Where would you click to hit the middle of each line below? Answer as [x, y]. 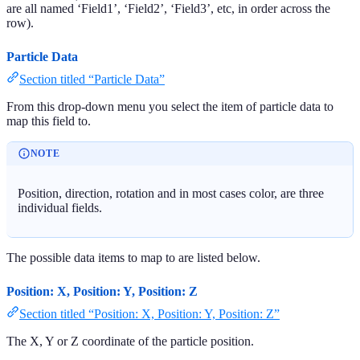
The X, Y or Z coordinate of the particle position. [130, 341]
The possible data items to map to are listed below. [133, 257]
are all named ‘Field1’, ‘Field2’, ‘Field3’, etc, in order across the [168, 9]
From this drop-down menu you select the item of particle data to [170, 107]
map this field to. [49, 121]
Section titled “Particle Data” [92, 80]
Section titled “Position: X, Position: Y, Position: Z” [149, 313]
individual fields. [60, 208]
